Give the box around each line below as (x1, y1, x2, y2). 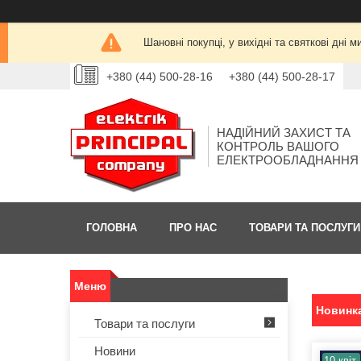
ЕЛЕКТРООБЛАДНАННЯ (217, 152, 359, 167)
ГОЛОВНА (86, 222, 137, 234)
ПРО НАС (169, 222, 217, 234)
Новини (94, 344, 135, 359)
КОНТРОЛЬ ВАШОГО (217, 139, 339, 153)
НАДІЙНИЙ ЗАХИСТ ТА (217, 125, 351, 139)
